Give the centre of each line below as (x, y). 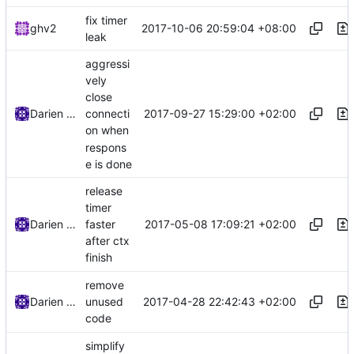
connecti (107, 114)
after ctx (107, 241)
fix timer (106, 20)
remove (105, 284)
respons (106, 147)
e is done (109, 164)
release (104, 190)
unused (104, 301)
